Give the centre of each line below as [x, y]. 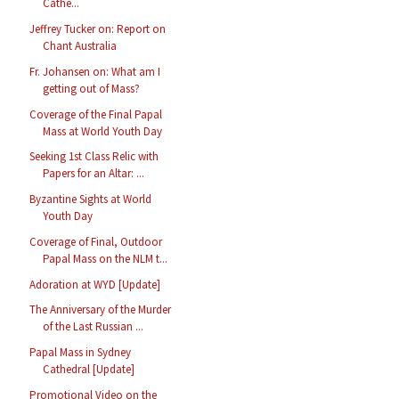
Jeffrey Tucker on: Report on [98, 29]
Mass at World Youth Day [103, 131]
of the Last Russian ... [94, 327]
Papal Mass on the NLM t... [106, 258]
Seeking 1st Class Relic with [94, 157]
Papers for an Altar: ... [94, 174]
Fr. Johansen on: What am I [95, 71]
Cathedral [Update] [89, 370]
